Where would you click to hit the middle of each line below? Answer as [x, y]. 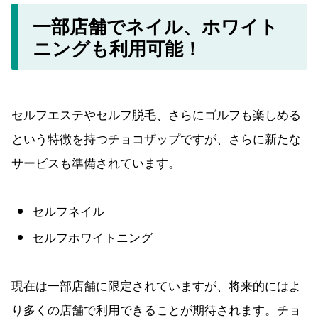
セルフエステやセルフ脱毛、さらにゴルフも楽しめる [156, 114]
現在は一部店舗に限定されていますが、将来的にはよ [156, 285]
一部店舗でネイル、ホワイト [156, 26]
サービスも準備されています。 [96, 162]
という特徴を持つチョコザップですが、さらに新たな [156, 138]
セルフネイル [68, 210]
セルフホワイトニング [93, 237]
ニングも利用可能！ [117, 48]
